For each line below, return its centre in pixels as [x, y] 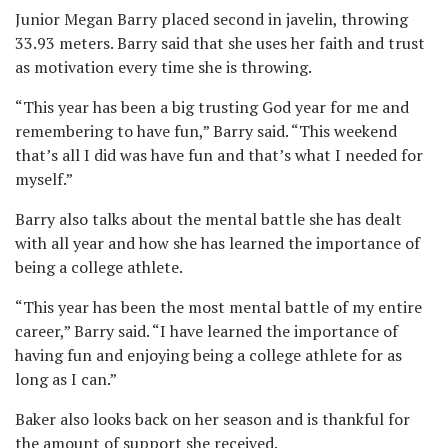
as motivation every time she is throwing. [166, 67]
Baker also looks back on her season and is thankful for [212, 419]
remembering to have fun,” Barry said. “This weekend [206, 131]
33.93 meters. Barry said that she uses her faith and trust [220, 43]
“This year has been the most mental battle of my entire [218, 307]
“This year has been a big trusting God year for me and [212, 107]
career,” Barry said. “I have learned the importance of [206, 331]
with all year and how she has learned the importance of [217, 243]
